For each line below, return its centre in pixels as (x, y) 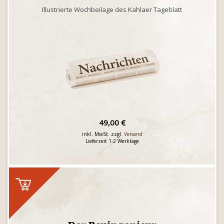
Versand (133, 134)
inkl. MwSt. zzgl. (103, 134)
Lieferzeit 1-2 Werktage (112, 141)
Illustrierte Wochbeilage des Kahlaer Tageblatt (112, 9)
